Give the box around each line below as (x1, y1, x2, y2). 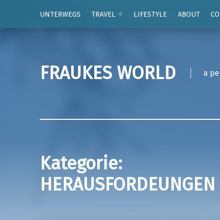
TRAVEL (91, 9, 115, 19)
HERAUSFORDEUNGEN (39, 174, 215, 196)
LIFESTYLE (134, 9, 167, 19)
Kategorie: (39, 153, 122, 175)
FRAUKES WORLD (39, 62, 176, 84)
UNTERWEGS (39, 9, 81, 19)
